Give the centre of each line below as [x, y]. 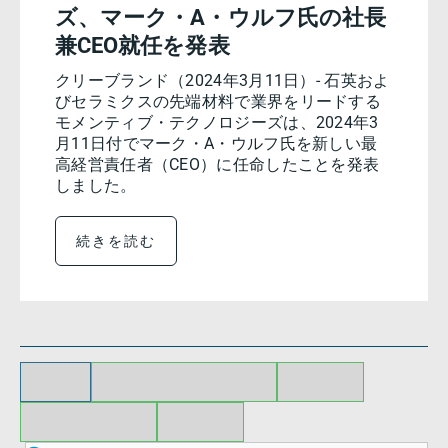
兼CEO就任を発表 [142, 45]
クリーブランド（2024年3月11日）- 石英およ [222, 80]
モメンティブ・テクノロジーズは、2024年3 [217, 122]
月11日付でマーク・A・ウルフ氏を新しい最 [216, 143]
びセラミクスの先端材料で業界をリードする [218, 101]
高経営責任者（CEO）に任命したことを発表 [217, 164]
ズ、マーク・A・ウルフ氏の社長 [221, 17]
